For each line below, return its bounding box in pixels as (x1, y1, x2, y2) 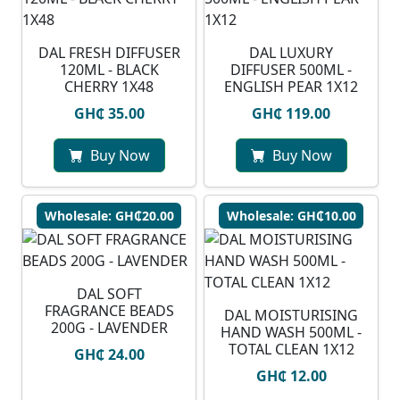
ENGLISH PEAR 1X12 (224, 77, 358, 97)
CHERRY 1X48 (64, 77, 154, 97)
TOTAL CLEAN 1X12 (228, 339, 354, 360)
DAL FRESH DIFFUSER (37, 43, 180, 63)
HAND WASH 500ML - (221, 322, 362, 343)
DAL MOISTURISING (224, 305, 358, 326)
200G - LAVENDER (50, 318, 168, 338)
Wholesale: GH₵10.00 (226, 207, 356, 225)
